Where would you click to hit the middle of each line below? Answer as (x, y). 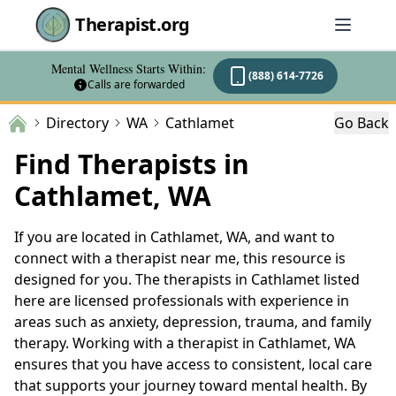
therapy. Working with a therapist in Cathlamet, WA (185, 343)
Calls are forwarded (136, 84)
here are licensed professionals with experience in (182, 300)
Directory (77, 122)
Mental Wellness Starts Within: (129, 69)
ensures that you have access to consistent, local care (193, 364)
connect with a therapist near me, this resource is (180, 258)
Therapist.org (133, 24)
